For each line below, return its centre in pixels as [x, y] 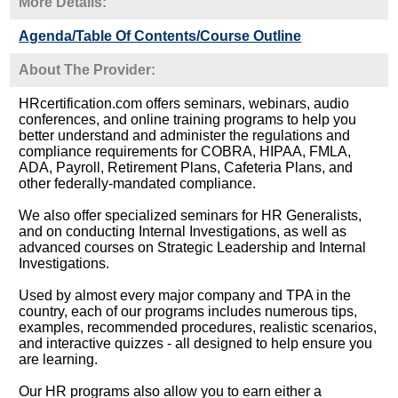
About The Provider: [88, 69]
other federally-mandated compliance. [138, 183]
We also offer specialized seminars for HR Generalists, [191, 215]
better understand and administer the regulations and [185, 135]
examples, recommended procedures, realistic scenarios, [198, 327]
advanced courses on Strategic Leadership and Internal [193, 247]
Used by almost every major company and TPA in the [185, 295]
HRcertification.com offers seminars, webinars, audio [184, 103]
